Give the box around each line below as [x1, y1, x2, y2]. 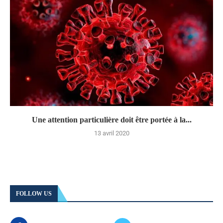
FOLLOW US [16, 190, 52, 197]
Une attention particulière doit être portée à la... [31, 115, 192, 124]
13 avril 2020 [94, 129, 129, 137]
